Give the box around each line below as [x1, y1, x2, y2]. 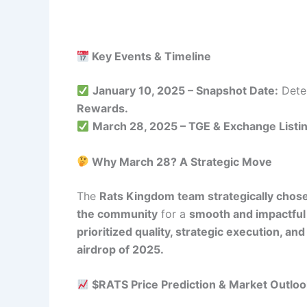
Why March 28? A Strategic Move [89, 154, 273, 169]
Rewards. [77, 101, 128, 116]
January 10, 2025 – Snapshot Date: [93, 84, 279, 98]
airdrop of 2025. [77, 242, 164, 256]
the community [77, 206, 158, 221]
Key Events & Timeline [89, 49, 212, 64]
